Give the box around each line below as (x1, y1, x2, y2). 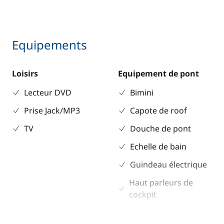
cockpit (129, 189, 157, 200)
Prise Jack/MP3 (24, 105, 80, 116)
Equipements (12, 36, 87, 53)
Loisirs (12, 68, 38, 79)
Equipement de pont (118, 68, 199, 79)
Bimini (130, 87, 153, 98)
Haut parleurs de (129, 177, 193, 188)
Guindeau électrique (130, 159, 207, 170)
